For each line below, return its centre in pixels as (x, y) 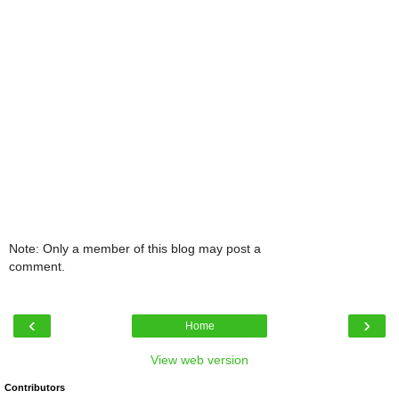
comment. (37, 266)
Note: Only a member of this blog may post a (135, 248)
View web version (199, 360)
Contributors (35, 388)
